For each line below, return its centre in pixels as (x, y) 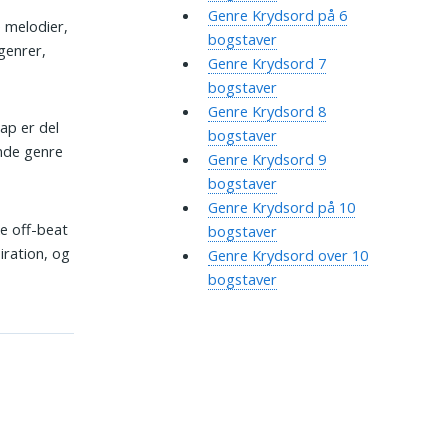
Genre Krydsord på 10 (281, 207)
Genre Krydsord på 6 (277, 15)
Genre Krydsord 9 (266, 159)
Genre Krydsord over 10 (287, 255)
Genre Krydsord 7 (266, 63)
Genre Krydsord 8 (266, 111)
